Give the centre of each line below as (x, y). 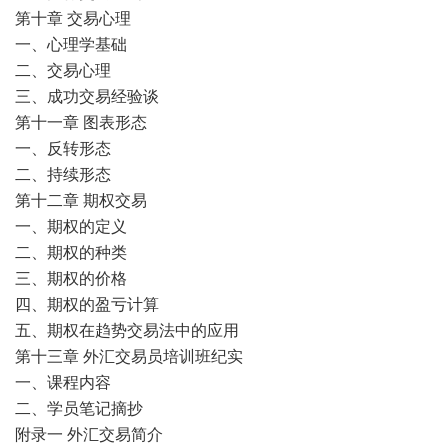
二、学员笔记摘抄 (79, 408)
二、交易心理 (63, 70)
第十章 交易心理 (73, 18)
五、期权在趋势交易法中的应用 (127, 330)
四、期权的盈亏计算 (87, 304)
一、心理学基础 (71, 44)
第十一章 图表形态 (81, 122)
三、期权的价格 (71, 278)
